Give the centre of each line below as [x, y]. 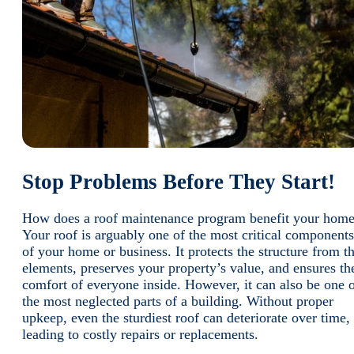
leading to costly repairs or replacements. [142, 334]
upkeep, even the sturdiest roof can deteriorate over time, [186, 317]
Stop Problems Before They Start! [179, 181]
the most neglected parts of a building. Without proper [178, 301]
